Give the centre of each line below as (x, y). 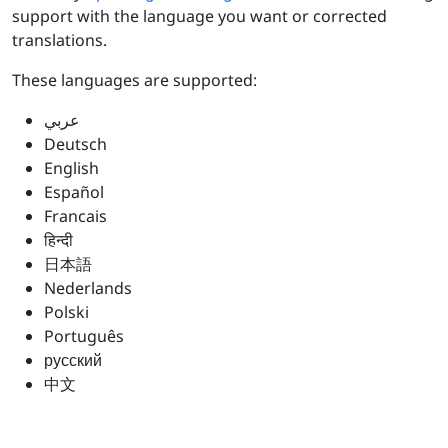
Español (74, 191)
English (71, 167)
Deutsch (75, 143)
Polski (66, 311)
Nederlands (88, 287)
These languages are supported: (134, 79)
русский (73, 359)
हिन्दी (58, 239)
